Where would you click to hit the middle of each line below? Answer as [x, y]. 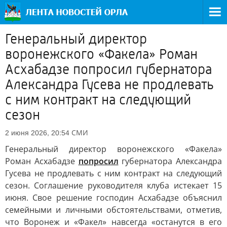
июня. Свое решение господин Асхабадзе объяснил [113, 198]
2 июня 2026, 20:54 [37, 133]
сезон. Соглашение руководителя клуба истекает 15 [113, 185]
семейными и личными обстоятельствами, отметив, [113, 210]
